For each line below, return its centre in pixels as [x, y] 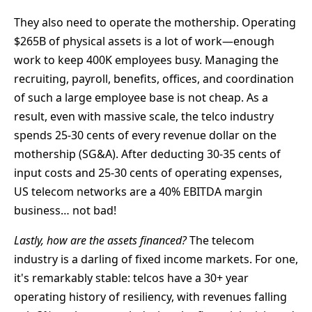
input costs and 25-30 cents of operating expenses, [148, 172]
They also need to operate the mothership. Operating [155, 22]
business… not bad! [65, 210]
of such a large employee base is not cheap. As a [141, 97]
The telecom [220, 240]
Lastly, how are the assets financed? [100, 240]
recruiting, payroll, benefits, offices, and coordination [154, 78]
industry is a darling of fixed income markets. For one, [156, 259]
